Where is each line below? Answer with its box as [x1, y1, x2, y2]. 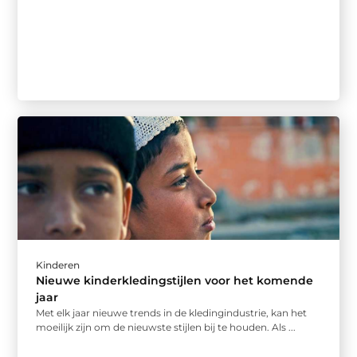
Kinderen [36, 258, 80, 271]
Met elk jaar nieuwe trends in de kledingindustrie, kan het [36, 306, 308, 319]
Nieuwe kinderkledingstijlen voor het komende [36, 273, 314, 288]
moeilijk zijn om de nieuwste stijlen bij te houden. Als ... [36, 320, 296, 333]
